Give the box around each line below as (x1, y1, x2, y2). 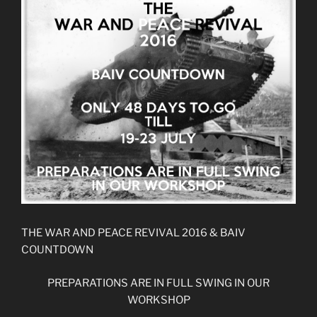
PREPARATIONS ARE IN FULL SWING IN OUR (47, 276, 270, 289)
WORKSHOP (127, 293, 190, 306)
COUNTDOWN (21, 243, 93, 257)
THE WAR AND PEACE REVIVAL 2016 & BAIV (21, 226, 246, 240)
